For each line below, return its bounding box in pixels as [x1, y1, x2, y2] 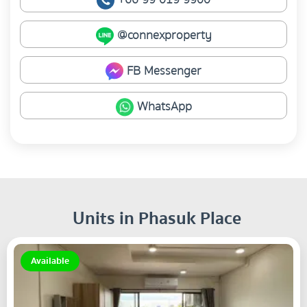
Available [31, 254, 69, 269]
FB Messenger [123, 61, 201, 82]
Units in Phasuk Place [73, 204, 241, 233]
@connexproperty [113, 25, 212, 46]
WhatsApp [133, 97, 192, 117]
